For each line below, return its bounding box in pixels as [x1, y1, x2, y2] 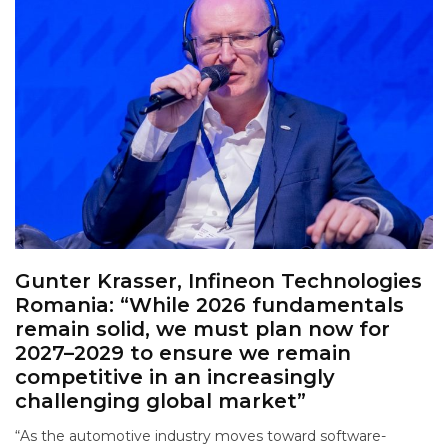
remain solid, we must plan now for [15, 317, 390, 342]
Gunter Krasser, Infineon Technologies [15, 269, 422, 294]
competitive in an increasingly [15, 365, 335, 390]
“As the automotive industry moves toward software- [15, 427, 386, 446]
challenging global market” [15, 389, 306, 414]
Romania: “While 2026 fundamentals [15, 293, 404, 318]
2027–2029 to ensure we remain [15, 341, 351, 366]
